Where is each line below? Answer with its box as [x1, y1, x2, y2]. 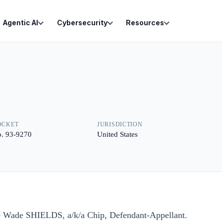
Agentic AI [3, 18, 38, 27]
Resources [126, 18, 164, 27]
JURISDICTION [97, 121, 143, 128]
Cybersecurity [56, 18, 108, 27]
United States [97, 130, 138, 138]
